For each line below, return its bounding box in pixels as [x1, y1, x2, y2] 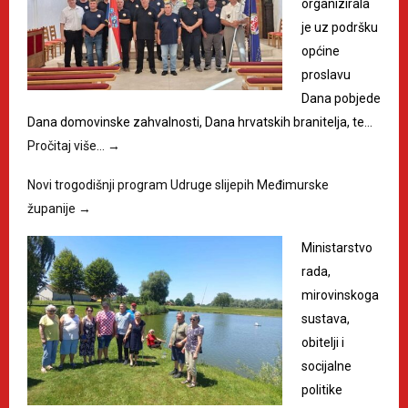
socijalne [301, 358, 352, 373]
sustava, [301, 311, 350, 326]
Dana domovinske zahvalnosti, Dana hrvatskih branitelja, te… [27, 114, 372, 129]
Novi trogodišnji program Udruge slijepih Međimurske [27, 177, 329, 192]
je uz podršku [301, 19, 378, 35]
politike [301, 382, 342, 397]
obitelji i [301, 334, 344, 350]
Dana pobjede [301, 90, 381, 106]
